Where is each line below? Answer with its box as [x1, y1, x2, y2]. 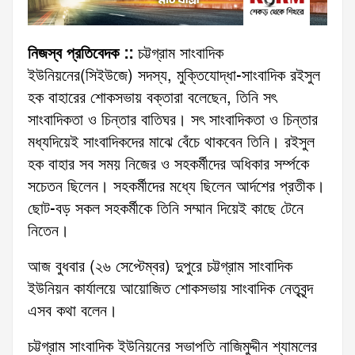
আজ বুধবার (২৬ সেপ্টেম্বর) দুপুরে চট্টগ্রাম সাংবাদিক [28, 256, 292, 279]
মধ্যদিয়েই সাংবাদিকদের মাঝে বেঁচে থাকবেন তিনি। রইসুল [28, 132, 315, 155]
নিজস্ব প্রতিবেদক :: [28, 43, 133, 66]
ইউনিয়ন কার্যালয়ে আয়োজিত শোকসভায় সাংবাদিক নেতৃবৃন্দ [28, 278, 313, 301]
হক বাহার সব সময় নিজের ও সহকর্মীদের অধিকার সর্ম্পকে [28, 154, 309, 177]
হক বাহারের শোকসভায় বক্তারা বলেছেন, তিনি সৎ [28, 87, 277, 110]
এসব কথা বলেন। [28, 300, 117, 323]
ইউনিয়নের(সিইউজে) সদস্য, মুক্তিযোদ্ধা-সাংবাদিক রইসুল [28, 65, 320, 88]
